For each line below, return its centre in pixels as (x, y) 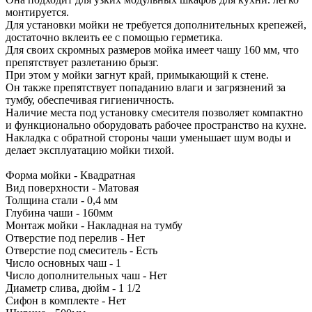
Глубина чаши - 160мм (59, 212)
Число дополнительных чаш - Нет (86, 275)
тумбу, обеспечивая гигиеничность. (90, 100)
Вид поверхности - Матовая (72, 187)
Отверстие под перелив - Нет (75, 237)
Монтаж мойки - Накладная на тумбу (94, 225)
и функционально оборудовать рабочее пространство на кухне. (156, 125)
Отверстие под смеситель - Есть (81, 250)
